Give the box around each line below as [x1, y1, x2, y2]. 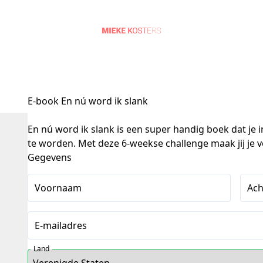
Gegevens [28, 151, 72, 164]
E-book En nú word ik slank [28, 95, 149, 107]
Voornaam [35, 181, 82, 194]
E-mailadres [35, 219, 87, 232]
